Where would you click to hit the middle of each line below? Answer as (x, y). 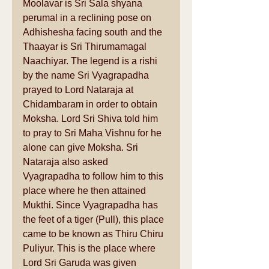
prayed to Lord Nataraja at (79, 90)
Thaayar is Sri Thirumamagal (86, 47)
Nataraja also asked (67, 162)
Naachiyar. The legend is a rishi (91, 61)
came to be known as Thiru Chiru (94, 234)
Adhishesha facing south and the (94, 32)
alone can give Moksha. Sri (82, 147)
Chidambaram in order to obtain (91, 104)
